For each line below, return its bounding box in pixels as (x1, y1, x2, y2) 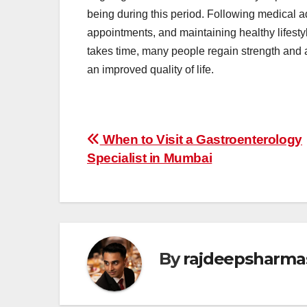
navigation (86, 159, 197, 186)
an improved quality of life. (87, 64, 217, 76)
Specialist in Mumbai (87, 151, 212, 166)
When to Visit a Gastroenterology (99, 132, 302, 147)
